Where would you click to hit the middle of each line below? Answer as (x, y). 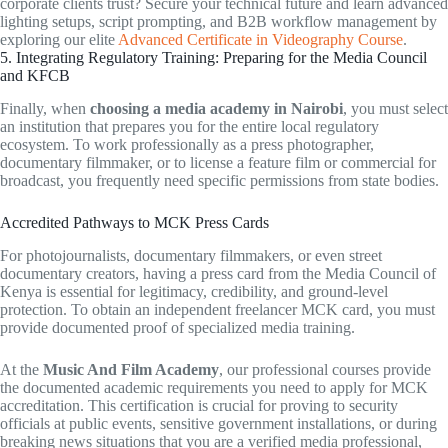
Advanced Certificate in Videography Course (260, 40)
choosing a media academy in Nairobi (216, 109)
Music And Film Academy (131, 369)
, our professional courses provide (325, 369)
